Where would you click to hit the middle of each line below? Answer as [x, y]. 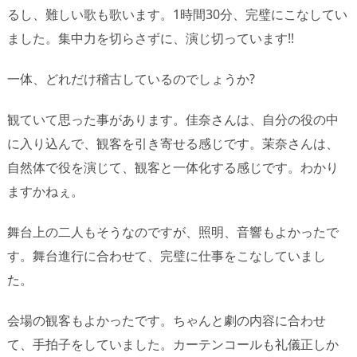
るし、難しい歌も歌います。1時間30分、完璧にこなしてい [177, 15]
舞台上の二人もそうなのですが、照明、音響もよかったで [173, 231]
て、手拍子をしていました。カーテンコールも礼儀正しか [173, 344]
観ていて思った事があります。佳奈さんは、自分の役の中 [173, 119]
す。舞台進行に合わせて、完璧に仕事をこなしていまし [167, 255]
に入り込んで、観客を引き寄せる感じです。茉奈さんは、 [173, 143]
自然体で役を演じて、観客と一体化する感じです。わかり [173, 167]
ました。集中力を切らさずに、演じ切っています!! [151, 39]
